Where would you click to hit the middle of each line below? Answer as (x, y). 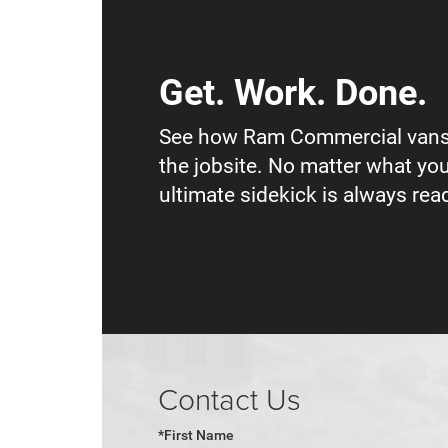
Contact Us (229, 399)
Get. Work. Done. (293, 93)
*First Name (196, 435)
